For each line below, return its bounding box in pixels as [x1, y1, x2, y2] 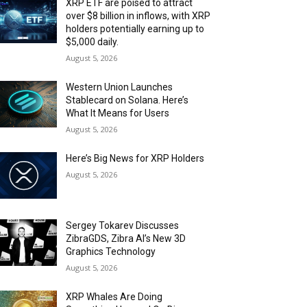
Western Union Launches [66, 81, 173, 93]
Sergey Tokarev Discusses [66, 219, 180, 231]
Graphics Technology [66, 245, 156, 257]
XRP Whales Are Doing [66, 291, 163, 302]
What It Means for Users [66, 107, 170, 119]
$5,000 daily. [66, 36, 119, 47]
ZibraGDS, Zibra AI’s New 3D [66, 232, 186, 244]
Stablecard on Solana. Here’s [66, 94, 189, 106]
